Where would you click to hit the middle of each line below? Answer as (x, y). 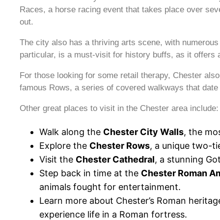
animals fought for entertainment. (110, 187)
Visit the (57, 160)
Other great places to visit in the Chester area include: (119, 109)
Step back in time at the (90, 173)
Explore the (64, 146)
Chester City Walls (143, 132)
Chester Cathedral (115, 160)
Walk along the (71, 132)
